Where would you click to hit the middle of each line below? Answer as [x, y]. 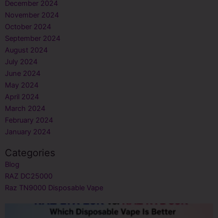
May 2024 [22, 85]
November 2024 [32, 15]
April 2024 [22, 97]
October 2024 [28, 27]
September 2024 [33, 39]
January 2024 [28, 132]
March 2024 [25, 109]
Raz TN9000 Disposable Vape [54, 188]
